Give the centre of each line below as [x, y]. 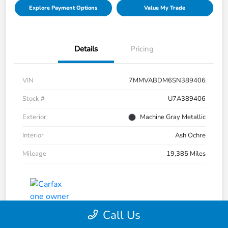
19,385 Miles [186, 154]
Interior [33, 136]
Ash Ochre [190, 136]
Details [86, 49]
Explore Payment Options [63, 8]
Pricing [142, 49]
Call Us [121, 215]
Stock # [34, 99]
